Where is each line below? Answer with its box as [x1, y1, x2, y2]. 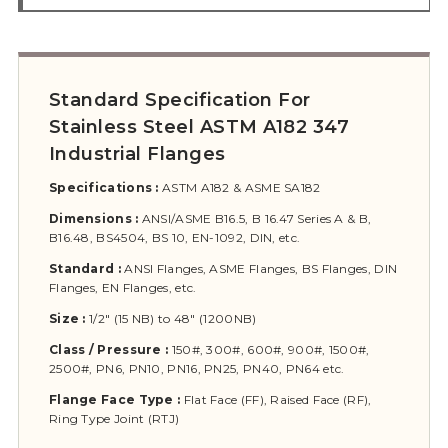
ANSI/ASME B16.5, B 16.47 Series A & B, [138, 211, 372, 227]
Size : [48, 311, 86, 327]
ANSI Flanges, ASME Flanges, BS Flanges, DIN [120, 261, 398, 277]
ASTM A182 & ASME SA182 [158, 180, 321, 196]
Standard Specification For [48, 89, 311, 112]
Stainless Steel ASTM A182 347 [48, 116, 350, 139]
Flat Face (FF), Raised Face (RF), [180, 392, 372, 408]
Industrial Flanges [48, 143, 226, 166]
